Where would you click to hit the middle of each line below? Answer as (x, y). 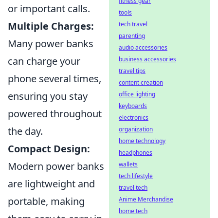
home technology (142, 141)
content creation (141, 82)
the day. (25, 131)
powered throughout (55, 114)
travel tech (133, 188)
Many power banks (51, 44)
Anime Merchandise (146, 199)
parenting (132, 36)
